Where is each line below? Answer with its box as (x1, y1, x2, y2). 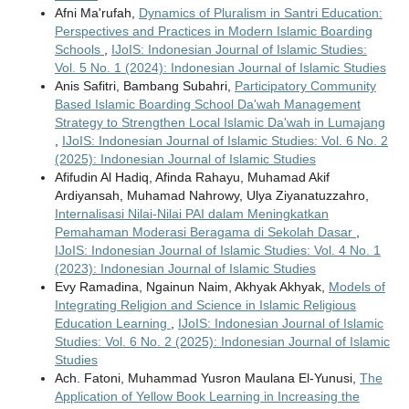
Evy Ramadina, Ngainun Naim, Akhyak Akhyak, (54, 279, 329, 295)
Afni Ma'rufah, (54, 5, 139, 21)
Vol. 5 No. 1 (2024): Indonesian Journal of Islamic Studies (54, 60, 386, 76)
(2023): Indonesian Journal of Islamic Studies (54, 261, 316, 277)
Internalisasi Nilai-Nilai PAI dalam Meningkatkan (54, 206, 329, 222)
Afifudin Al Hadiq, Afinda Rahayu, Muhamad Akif (54, 170, 330, 185)
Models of (328, 279, 385, 295)
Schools (54, 42, 104, 58)
